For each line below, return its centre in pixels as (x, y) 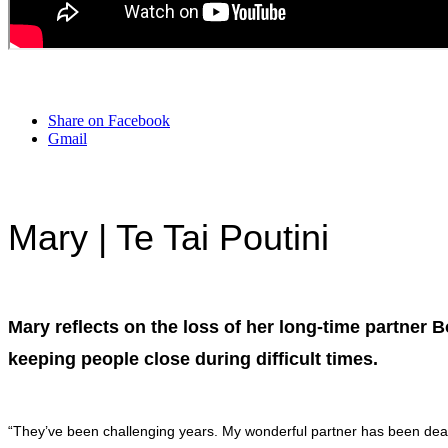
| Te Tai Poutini (208, 237)
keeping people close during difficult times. (193, 359)
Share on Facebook (109, 120)
